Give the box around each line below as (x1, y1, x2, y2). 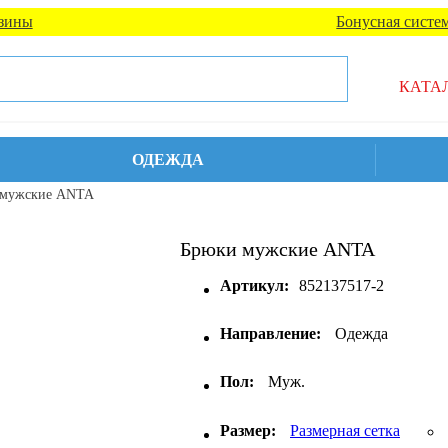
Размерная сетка (290, 422, 400, 439)
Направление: (220, 325, 321, 342)
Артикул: (220, 277, 289, 294)
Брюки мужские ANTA (180, 238, 375, 260)
